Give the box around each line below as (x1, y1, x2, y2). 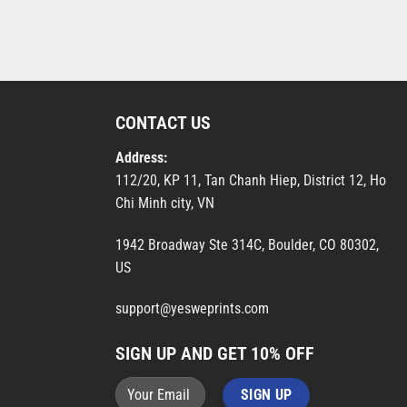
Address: (115, 148, 171, 166)
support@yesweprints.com (115, 300, 269, 318)
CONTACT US (115, 111, 211, 134)
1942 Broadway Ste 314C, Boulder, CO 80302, (115, 235, 379, 253)
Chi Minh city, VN (115, 194, 214, 212)
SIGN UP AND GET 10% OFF (115, 342, 314, 365)
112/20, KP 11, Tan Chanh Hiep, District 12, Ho (115, 171, 386, 189)
